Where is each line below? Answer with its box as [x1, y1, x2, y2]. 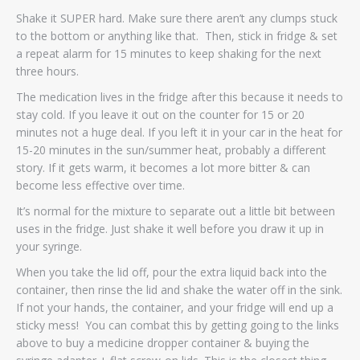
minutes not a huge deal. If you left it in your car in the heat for [16, 124, 342, 140]
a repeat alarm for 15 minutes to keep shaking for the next [16, 45, 321, 61]
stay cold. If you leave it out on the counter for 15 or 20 [16, 106, 305, 122]
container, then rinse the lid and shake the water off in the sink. [16, 281, 342, 297]
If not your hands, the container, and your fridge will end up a [16, 299, 333, 315]
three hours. [16, 63, 79, 79]
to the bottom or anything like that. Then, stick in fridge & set [16, 27, 337, 43]
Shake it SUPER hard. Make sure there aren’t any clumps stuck [16, 10, 337, 26]
